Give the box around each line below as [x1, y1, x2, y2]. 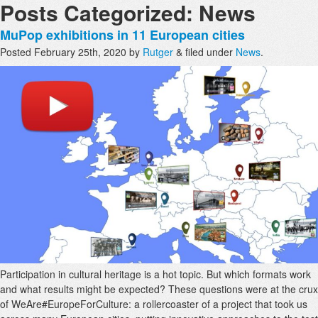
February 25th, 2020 [34, 45, 126, 59]
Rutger [143, 45, 173, 59]
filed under [182, 45, 236, 59]
